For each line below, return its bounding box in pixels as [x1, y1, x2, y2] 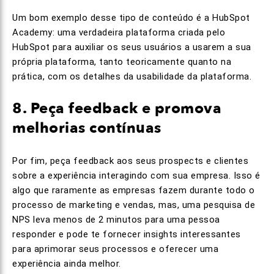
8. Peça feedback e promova [12, 98, 221, 119]
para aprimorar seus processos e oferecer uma [12, 243, 218, 254]
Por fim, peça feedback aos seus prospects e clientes [12, 155, 248, 166]
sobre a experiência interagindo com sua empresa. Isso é [12, 170, 261, 181]
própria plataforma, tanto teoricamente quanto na [12, 56, 231, 67]
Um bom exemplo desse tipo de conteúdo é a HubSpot [12, 12, 250, 23]
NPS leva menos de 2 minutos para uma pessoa [12, 214, 220, 225]
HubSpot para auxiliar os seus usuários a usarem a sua [12, 42, 251, 53]
